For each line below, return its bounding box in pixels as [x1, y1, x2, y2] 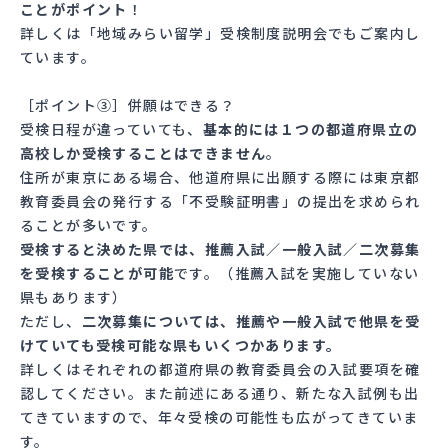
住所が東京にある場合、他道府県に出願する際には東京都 [20, 166, 421, 187]
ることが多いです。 [20, 214, 158, 235]
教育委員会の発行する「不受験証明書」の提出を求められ [20, 190, 421, 211]
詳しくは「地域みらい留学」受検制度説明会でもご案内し [20, 22, 421, 43]
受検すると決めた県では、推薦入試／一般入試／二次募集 [20, 238, 421, 259]
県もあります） [20, 286, 128, 307]
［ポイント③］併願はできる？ [20, 94, 236, 115]
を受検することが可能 [20, 262, 174, 283]
